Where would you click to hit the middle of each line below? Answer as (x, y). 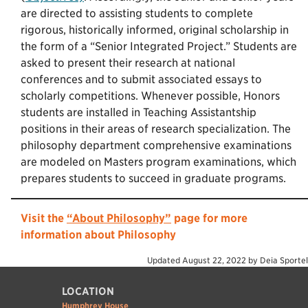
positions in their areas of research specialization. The (156, 129)
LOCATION (88, 291)
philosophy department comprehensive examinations (156, 145)
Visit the (44, 218)
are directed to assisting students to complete (137, 13)
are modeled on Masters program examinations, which (158, 162)
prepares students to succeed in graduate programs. (153, 178)
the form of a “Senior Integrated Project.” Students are (159, 46)
